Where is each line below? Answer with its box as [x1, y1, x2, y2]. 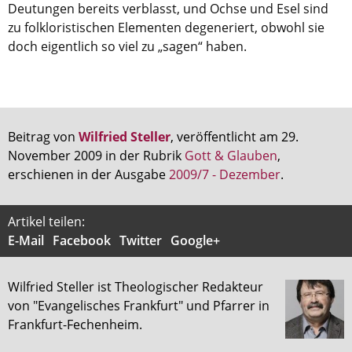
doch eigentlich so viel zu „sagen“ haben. [8, 38, 247, 56]
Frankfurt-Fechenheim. [8, 316, 142, 334]
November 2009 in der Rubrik [8, 147, 185, 165]
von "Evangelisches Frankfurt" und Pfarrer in [8, 297, 269, 315]
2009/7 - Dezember [169, 166, 280, 184]
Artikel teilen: [8, 212, 85, 230]
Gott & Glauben [185, 147, 277, 165]
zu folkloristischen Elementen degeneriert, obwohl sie [8, 19, 324, 37]
